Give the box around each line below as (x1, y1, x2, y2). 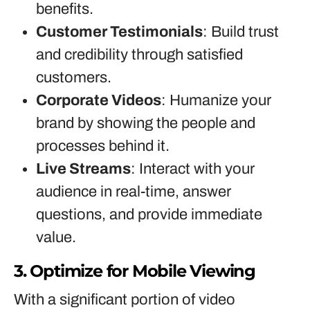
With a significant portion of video (14, 291, 235, 308)
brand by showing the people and (36, 115, 255, 131)
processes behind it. (36, 138, 170, 154)
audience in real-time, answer (36, 183, 231, 200)
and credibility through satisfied (36, 46, 243, 63)
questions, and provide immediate (36, 206, 262, 223)
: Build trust (203, 24, 279, 40)
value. (36, 229, 76, 246)
